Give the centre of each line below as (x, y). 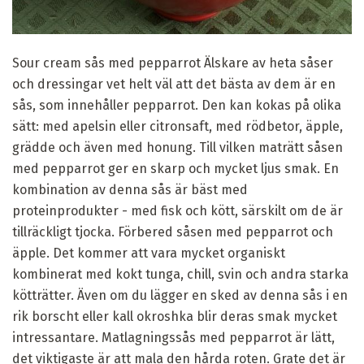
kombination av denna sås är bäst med (130, 190)
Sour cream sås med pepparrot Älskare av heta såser (173, 63)
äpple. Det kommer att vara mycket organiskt (149, 253)
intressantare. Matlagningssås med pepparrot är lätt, (173, 338)
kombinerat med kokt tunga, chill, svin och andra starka (180, 275)
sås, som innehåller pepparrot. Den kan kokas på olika (177, 106)
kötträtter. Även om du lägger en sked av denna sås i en (180, 296)
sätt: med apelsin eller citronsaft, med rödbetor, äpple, (178, 127)
